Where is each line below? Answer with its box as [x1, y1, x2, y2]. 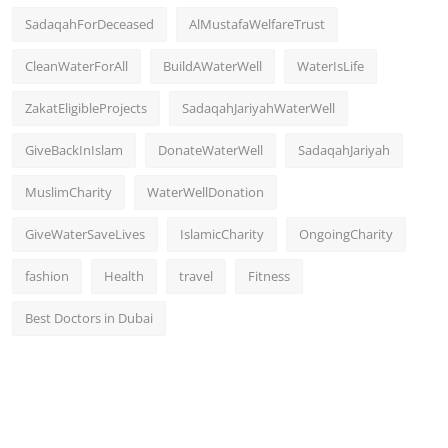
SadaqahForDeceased [25, 15, 154, 34]
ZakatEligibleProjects [25, 99, 147, 118]
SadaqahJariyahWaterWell [182, 99, 335, 118]
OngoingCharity [299, 225, 393, 244]
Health [104, 267, 144, 286]
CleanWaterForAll [25, 57, 128, 76]
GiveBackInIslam [25, 141, 123, 160]
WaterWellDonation [147, 183, 264, 202]
